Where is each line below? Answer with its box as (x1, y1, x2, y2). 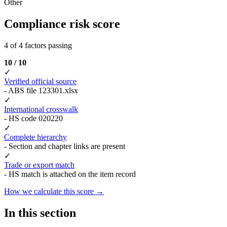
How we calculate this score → (4, 186, 104, 196)
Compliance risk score (4, 17, 120, 30)
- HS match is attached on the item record (4, 169, 136, 178)
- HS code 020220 (4, 113, 63, 123)
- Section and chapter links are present (4, 141, 125, 150)
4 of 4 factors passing (4, 41, 72, 50)
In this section (4, 206, 76, 219)
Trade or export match (4, 160, 74, 169)
